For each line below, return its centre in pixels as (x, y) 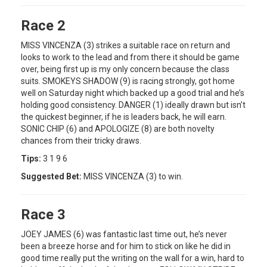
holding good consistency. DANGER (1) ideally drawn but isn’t (133, 105)
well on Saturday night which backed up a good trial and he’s (133, 93)
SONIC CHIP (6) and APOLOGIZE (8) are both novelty (118, 128)
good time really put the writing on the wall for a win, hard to (133, 258)
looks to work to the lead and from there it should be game (130, 57)
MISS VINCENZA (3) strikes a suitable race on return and (125, 45)
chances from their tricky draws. (81, 140)
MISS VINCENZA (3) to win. (133, 176)
